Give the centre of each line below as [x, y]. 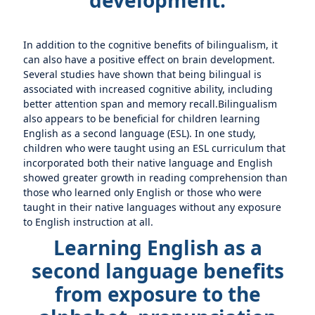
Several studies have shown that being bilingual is [143, 74]
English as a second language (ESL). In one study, [140, 133]
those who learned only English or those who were [143, 192]
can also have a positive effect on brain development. [149, 59]
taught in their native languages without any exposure [153, 207]
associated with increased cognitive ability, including [148, 89]
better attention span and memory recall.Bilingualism [150, 104]
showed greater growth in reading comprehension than [156, 178]
